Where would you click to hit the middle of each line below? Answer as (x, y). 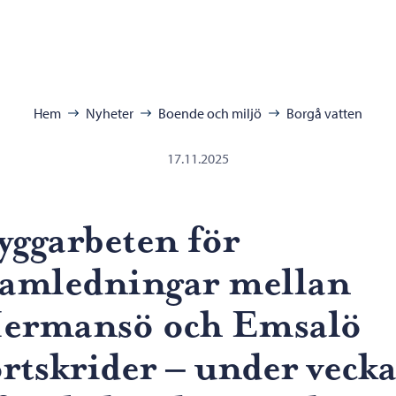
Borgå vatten (324, 113)
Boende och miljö (210, 113)
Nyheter (110, 113)
